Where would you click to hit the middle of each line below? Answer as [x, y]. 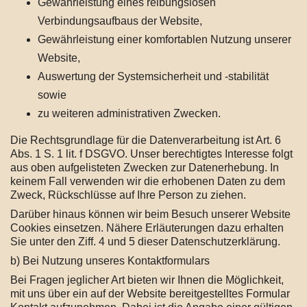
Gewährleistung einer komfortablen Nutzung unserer [164, 39]
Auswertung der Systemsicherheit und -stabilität [153, 76]
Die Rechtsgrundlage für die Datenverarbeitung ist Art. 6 [146, 140]
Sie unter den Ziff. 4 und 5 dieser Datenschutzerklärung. [145, 242]
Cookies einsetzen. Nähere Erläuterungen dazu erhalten [147, 228]
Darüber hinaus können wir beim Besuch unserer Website [150, 214]
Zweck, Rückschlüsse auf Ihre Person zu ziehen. [128, 195]
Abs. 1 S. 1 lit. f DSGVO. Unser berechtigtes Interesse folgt [151, 154]
